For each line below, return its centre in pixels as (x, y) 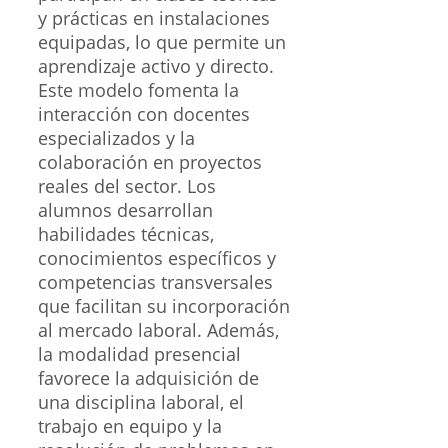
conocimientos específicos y (157, 258)
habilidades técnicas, (126, 234)
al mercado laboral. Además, (158, 330)
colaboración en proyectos (150, 162)
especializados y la (116, 138)
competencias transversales (155, 282)
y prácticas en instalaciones (154, 18)
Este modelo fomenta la (138, 90)
